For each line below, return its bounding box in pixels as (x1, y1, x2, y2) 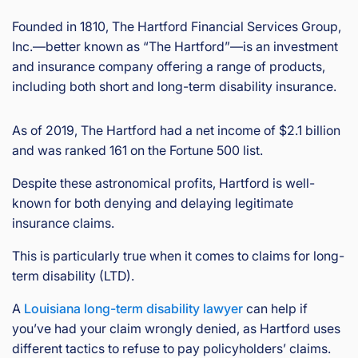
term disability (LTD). (12, 268, 134, 284)
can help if (243, 300, 308, 316)
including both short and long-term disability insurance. (12, 78, 336, 94)
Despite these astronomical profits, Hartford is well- (12, 175, 315, 191)
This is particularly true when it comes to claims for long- (12, 248, 344, 264)
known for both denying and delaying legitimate (12, 195, 293, 211)
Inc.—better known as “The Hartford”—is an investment (12, 38, 338, 54)
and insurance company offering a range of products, (12, 58, 325, 74)
